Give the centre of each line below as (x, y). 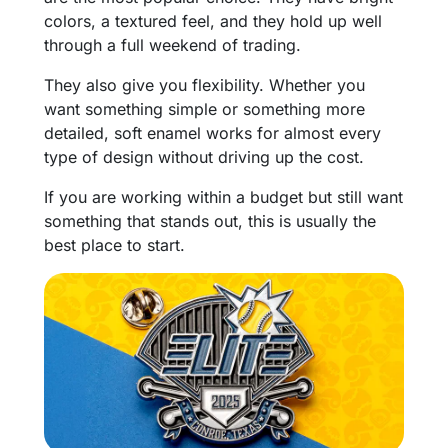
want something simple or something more (204, 108)
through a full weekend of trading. (172, 44)
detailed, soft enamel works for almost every (212, 132)
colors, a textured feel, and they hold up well (213, 20)
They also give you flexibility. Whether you (204, 84)
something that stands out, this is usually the (210, 220)
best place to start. (114, 244)
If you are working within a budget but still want (223, 196)
